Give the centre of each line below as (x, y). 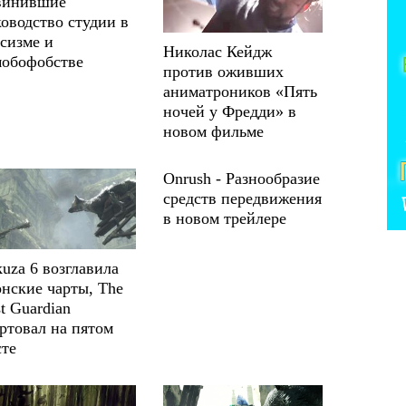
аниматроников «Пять (241, 91)
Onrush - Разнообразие (242, 178)
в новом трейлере (225, 218)
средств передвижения (243, 198)
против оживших (224, 71)
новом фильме (214, 131)
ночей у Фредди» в (230, 111)
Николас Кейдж (218, 51)
